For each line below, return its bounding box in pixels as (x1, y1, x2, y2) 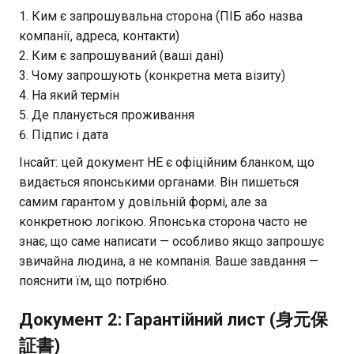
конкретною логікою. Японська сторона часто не (19, 213, 307, 229)
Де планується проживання (32, 107, 194, 122)
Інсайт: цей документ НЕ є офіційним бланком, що (19, 154, 314, 170)
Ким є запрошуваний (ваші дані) (32, 47, 224, 63)
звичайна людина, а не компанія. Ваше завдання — (19, 253, 318, 269)
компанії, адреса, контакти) (19, 28, 179, 43)
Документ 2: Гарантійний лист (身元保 (19, 309, 328, 330)
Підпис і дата (32, 126, 108, 142)
